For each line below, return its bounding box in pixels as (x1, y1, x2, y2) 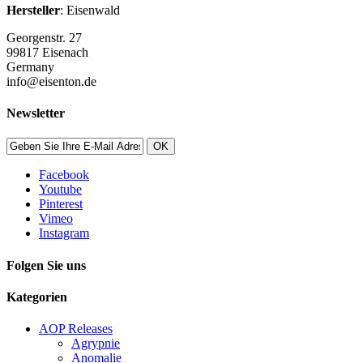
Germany (6, 59, 54, 74)
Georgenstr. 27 (6, 30, 82, 45)
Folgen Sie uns (6, 258, 86, 272)
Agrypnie (71, 336, 120, 351)
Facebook (39, 168, 89, 182)
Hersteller (6, 2, 60, 17)
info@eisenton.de (6, 74, 96, 88)
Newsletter (6, 106, 65, 121)
